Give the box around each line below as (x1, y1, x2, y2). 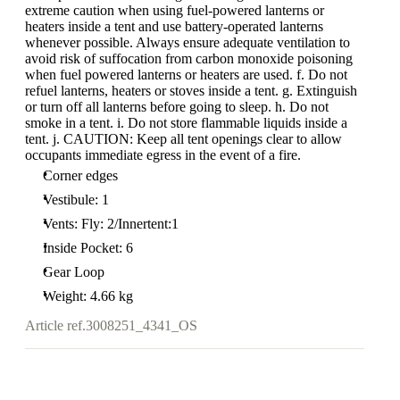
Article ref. (25, 318, 86, 334)
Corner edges (43, 168, 118, 183)
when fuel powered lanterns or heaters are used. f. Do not (25, 67, 347, 82)
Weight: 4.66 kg (43, 288, 133, 304)
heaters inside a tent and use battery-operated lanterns (25, 19, 323, 34)
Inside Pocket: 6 (43, 240, 133, 255)
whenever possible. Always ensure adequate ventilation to (25, 35, 350, 50)
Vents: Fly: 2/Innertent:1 (43, 216, 179, 231)
